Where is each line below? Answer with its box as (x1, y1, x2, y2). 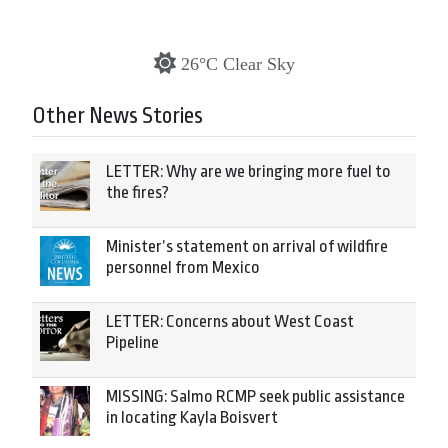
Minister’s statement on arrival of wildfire (106, 236, 388, 256)
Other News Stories (32, 102, 203, 129)
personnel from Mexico (106, 257, 260, 277)
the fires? (106, 182, 169, 202)
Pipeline (106, 332, 159, 352)
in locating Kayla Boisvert (106, 407, 278, 427)
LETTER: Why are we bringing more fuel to (106, 161, 391, 181)
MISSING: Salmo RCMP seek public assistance (106, 386, 405, 406)
